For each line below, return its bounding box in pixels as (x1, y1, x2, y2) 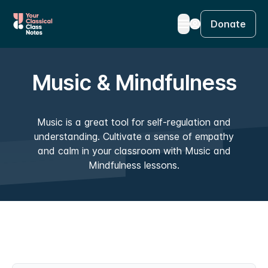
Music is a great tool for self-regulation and (37, 116, 231, 128)
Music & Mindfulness (31, 69, 237, 96)
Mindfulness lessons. (89, 159, 179, 171)
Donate (211, 18, 246, 30)
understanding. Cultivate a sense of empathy (34, 130, 234, 142)
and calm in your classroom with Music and (37, 145, 231, 157)
